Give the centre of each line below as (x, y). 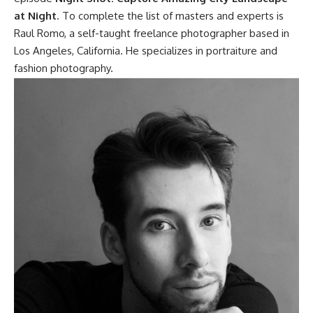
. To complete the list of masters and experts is (170, 16)
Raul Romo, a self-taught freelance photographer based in (152, 34)
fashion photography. (64, 68)
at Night (35, 16)
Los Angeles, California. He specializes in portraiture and (146, 51)
